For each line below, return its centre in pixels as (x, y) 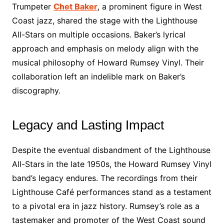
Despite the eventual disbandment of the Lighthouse (111, 150)
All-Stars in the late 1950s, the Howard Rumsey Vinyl (111, 164)
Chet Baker (75, 6)
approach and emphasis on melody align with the (105, 48)
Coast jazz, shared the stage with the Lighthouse (104, 20)
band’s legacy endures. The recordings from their (104, 178)
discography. (36, 90)
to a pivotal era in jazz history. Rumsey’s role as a (105, 206)
